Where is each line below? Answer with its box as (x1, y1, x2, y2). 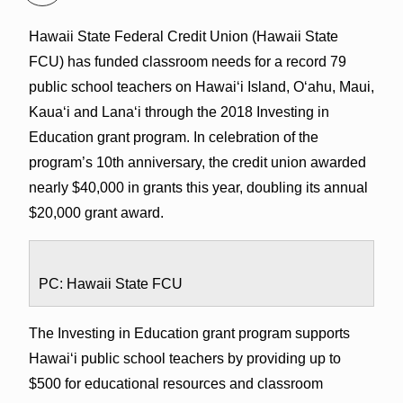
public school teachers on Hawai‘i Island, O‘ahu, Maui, (28, 78, 374, 94)
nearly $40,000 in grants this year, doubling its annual (28, 179, 368, 195)
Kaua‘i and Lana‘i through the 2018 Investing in (28, 103, 329, 120)
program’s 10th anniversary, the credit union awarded (28, 154, 366, 170)
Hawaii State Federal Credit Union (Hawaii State (28, 28, 338, 44)
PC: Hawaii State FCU (38, 275, 183, 291)
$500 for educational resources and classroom (28, 375, 323, 391)
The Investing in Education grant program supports (28, 325, 350, 341)
